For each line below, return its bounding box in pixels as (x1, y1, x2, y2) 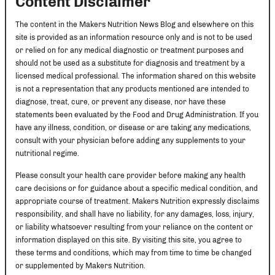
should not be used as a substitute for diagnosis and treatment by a (15, 58, 245, 68)
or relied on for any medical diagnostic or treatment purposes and (15, 45, 244, 55)
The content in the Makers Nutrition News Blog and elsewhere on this (15, 20, 254, 29)
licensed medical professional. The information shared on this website (15, 71, 256, 80)
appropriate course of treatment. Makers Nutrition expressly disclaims (15, 196, 259, 206)
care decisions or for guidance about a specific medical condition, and (15, 184, 258, 193)
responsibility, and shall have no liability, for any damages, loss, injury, (15, 209, 254, 219)
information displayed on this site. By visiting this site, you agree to (15, 235, 242, 244)
